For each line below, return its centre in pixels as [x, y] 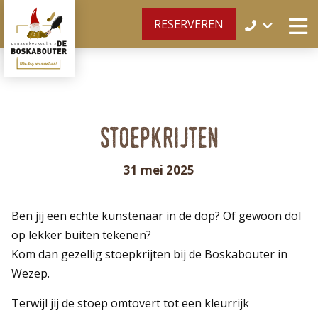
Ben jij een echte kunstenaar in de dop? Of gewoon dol [157, 216]
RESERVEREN [189, 24]
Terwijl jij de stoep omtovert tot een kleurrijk [131, 303]
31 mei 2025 [159, 170]
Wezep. [31, 273]
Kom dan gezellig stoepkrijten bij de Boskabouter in [150, 254]
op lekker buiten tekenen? [83, 235]
